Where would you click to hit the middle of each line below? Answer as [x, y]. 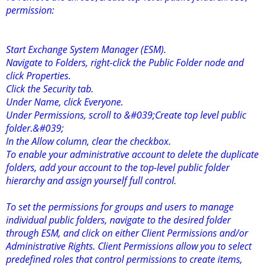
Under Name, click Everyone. [65, 102]
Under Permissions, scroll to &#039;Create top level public [126, 115]
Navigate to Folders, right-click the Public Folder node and [125, 63]
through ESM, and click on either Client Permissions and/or [127, 233]
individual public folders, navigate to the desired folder [118, 220]
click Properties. [38, 76]
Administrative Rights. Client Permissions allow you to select [129, 246]
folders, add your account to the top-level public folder [118, 168]
